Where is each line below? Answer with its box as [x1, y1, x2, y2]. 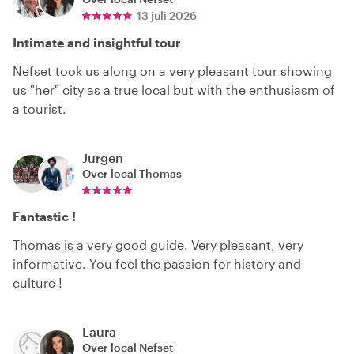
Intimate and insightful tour [13, 34, 181, 50]
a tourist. [13, 100, 66, 116]
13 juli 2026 [137, 8, 197, 22]
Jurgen [82, 149, 123, 165]
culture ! [13, 274, 62, 290]
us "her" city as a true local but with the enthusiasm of [13, 81, 335, 97]
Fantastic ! [13, 208, 76, 224]
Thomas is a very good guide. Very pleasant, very [13, 236, 303, 252]
